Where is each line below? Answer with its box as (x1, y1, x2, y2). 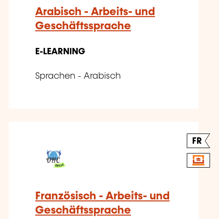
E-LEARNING (35, 47, 85, 57)
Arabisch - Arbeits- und (35, 6, 155, 18)
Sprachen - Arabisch (35, 72, 121, 81)
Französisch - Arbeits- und (35, 191, 170, 202)
